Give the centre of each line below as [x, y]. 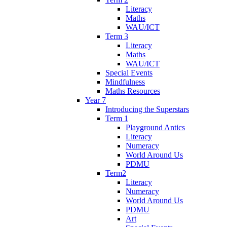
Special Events [129, 72]
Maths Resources [133, 91]
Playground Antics [155, 127]
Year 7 [96, 100]
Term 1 [117, 118]
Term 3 [117, 36]
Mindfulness [125, 82]
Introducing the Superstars [147, 109]
